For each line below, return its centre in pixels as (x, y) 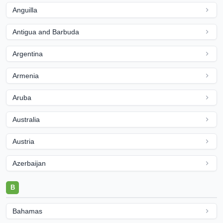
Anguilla (25, 10)
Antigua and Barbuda (46, 32)
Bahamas (27, 211)
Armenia (26, 76)
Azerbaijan (29, 163)
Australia (26, 119)
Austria (23, 141)
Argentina (28, 54)
